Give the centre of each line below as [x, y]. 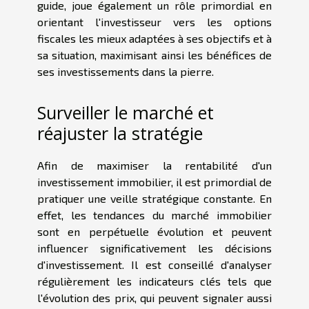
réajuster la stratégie [120, 133]
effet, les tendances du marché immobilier [154, 215]
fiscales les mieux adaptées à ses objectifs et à [154, 39]
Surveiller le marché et [126, 112]
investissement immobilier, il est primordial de [154, 181]
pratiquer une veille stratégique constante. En [154, 198]
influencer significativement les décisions [154, 248]
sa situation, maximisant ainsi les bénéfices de [154, 55]
